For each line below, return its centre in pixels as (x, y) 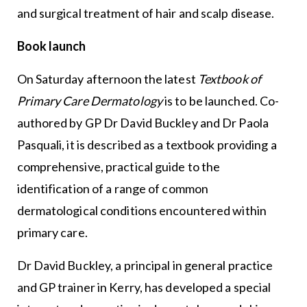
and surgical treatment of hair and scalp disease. (147, 13)
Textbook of (229, 79)
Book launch (52, 46)
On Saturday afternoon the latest (107, 79)
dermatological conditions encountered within (142, 211)
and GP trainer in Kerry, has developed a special (144, 287)
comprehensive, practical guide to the (119, 167)
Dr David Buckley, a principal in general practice (145, 266)
